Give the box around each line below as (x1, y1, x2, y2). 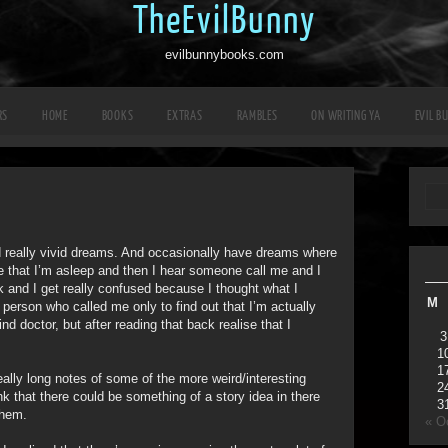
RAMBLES (236, 108, 278, 123)
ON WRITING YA (311, 108, 381, 123)
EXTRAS (167, 108, 203, 123)
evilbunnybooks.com (164, 47, 284, 62)
